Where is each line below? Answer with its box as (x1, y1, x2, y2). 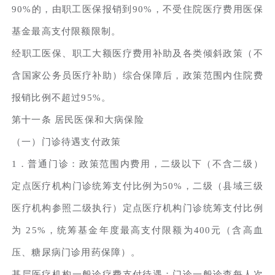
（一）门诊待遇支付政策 (12, 136, 122, 147)
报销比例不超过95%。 (12, 92, 112, 103)
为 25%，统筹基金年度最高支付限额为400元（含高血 (12, 225, 263, 235)
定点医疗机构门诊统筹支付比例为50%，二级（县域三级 (12, 180, 263, 191)
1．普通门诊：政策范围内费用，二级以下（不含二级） (12, 158, 263, 169)
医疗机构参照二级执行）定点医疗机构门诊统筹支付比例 (12, 203, 263, 213)
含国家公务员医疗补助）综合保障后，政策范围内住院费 (12, 70, 263, 80)
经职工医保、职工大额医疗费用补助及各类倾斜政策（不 (12, 48, 263, 58)
